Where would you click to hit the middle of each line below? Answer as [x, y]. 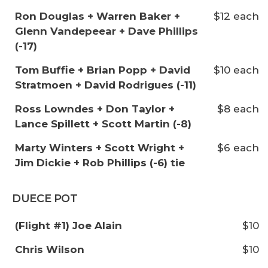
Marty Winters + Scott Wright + [100, 148]
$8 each [238, 109]
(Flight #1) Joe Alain [68, 226]
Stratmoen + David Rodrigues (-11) [106, 85]
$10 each [236, 70]
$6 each [238, 148]
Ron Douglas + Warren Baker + [98, 16]
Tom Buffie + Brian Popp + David [103, 70]
